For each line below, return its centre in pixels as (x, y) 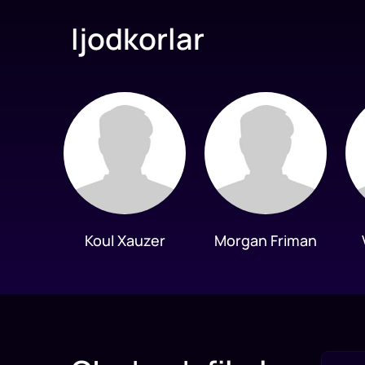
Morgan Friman (266, 240)
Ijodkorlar (138, 39)
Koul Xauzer (125, 240)
